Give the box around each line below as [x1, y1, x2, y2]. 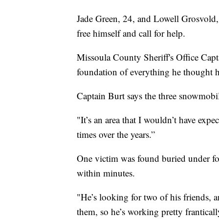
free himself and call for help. [77, 27, 185, 40]
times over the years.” [77, 128, 155, 141]
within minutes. [77, 167, 135, 179]
